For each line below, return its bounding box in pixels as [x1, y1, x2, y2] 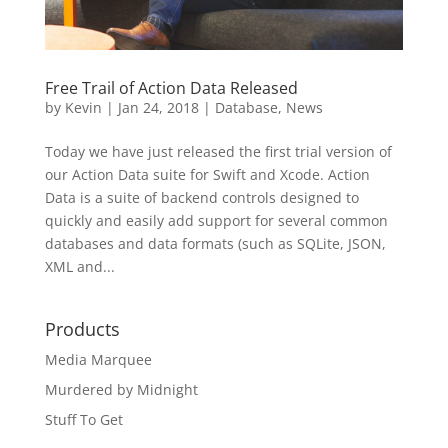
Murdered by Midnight [44, 380, 198, 399]
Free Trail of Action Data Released [44, 77, 298, 99]
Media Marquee [44, 350, 152, 369]
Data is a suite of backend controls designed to [44, 188, 359, 207]
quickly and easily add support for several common [44, 211, 388, 230]
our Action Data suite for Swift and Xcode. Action [44, 165, 370, 184]
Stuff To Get [44, 410, 123, 429]
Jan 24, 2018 [117, 98, 199, 117]
